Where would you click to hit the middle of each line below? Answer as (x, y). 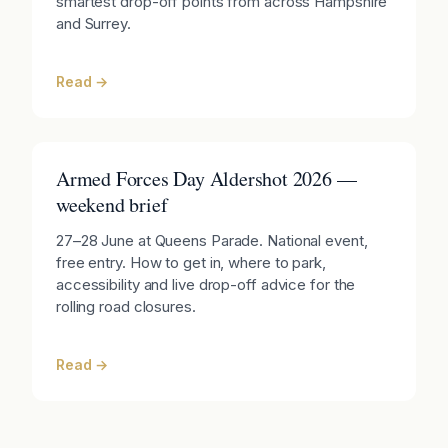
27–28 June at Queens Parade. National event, (211, 241)
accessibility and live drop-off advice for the (205, 285)
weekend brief (111, 205)
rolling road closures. (125, 307)
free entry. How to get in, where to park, (190, 263)
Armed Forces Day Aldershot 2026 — (206, 179)
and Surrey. (93, 24)
